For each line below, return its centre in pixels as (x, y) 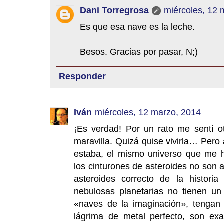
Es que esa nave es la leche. (137, 27)
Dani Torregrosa (114, 10)
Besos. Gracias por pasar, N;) (139, 52)
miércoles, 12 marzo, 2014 (148, 112)
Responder (82, 76)
